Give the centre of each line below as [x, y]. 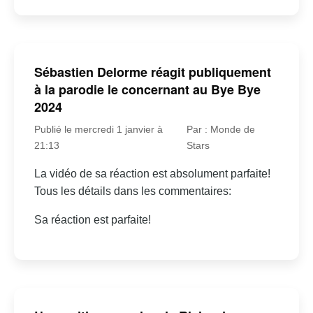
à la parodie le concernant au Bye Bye [147, 89]
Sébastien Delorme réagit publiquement [152, 72]
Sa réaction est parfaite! [92, 219]
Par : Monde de [221, 129]
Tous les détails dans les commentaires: [132, 191]
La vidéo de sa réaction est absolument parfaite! [152, 173]
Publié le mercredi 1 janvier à [98, 129]
